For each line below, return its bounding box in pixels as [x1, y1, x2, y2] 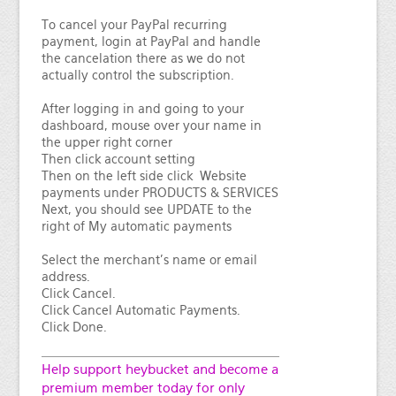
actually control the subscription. [41, 67, 234, 82]
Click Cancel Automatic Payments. [41, 302, 240, 317]
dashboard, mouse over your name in [41, 118, 262, 133]
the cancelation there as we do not [41, 50, 245, 65]
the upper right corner [41, 134, 172, 149]
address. [41, 269, 90, 284]
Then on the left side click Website [41, 168, 247, 183]
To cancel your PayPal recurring [41, 17, 227, 32]
